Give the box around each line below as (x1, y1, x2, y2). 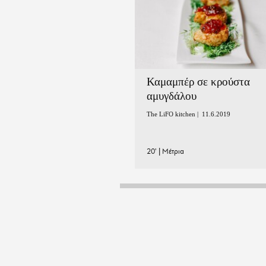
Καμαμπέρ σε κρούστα (147, 75, 250, 88)
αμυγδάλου (147, 89, 197, 102)
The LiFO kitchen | (147, 110, 202, 118)
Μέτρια (162, 146, 184, 156)
